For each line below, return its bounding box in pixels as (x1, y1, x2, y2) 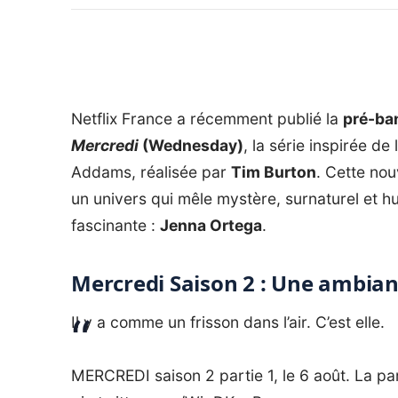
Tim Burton (231, 163, 316, 181)
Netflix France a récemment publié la (71, 109, 343, 128)
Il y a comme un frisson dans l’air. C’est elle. (71, 313, 385, 331)
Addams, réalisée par (71, 163, 231, 181)
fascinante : (71, 216, 160, 235)
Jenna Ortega (160, 216, 262, 235)
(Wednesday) (139, 136, 243, 155)
